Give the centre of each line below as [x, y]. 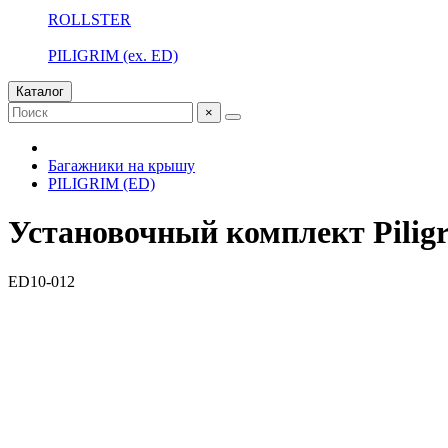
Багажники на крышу [121, 165]
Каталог [40, 91]
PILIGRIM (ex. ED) [113, 55]
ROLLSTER [89, 19]
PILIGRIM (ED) [101, 183]
